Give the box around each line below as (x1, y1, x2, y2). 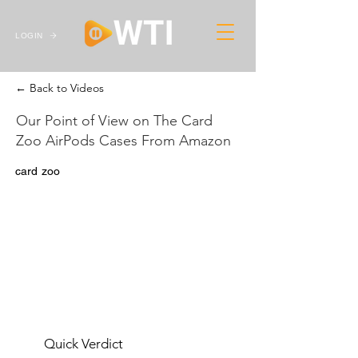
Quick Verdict (44, 336, 123, 352)
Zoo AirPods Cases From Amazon (16, 132, 231, 149)
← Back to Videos (15, 81, 104, 95)
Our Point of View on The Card (16, 112, 213, 129)
